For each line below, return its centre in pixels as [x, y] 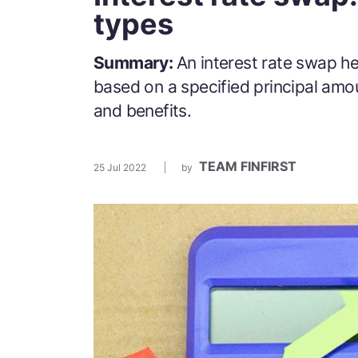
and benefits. [143, 111]
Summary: [135, 63]
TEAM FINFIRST [248, 166]
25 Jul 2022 [120, 167]
